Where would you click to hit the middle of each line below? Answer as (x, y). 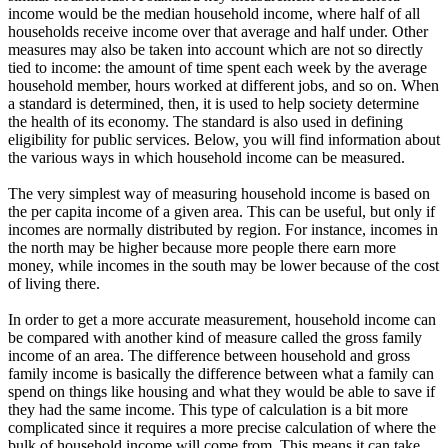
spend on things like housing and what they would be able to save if (221, 392)
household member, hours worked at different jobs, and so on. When (223, 86)
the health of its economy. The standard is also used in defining (205, 122)
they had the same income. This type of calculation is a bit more (208, 410)
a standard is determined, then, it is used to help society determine (213, 104)
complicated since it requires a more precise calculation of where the (222, 428)
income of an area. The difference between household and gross (209, 356)
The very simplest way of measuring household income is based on (219, 194)
